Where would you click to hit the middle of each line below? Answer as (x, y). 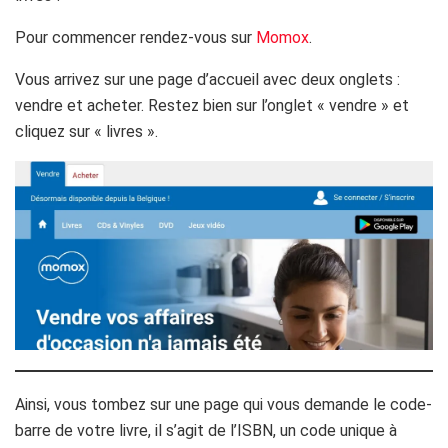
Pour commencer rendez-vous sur (135, 37)
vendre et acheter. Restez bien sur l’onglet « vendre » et (212, 105)
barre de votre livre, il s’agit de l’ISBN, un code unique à (206, 430)
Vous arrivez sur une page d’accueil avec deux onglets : (207, 79)
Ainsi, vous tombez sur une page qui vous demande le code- (223, 404)
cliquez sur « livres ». (90, 131)
